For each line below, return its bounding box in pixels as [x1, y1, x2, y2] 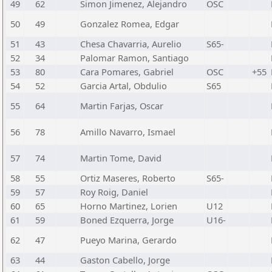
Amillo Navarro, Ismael [80, 126, 175, 138]
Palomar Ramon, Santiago [80, 52, 189, 64]
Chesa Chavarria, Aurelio [80, 38, 182, 50]
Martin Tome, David [80, 152, 161, 164]
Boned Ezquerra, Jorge [80, 214, 174, 226]
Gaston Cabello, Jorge [80, 254, 170, 266]
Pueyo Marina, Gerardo [80, 234, 177, 246]
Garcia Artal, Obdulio [80, 80, 167, 92]
